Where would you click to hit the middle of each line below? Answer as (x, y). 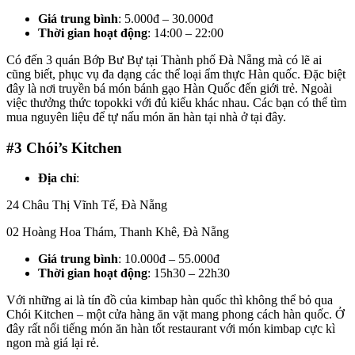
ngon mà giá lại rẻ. (53, 343)
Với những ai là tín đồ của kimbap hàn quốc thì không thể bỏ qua (170, 300)
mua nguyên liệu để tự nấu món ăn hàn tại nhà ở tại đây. (146, 116)
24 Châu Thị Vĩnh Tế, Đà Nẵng (87, 205)
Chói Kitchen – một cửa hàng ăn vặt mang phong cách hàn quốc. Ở (176, 315)
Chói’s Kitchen (74, 147)
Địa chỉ (57, 178)
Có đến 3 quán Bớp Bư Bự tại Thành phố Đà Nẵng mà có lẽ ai (164, 59)
